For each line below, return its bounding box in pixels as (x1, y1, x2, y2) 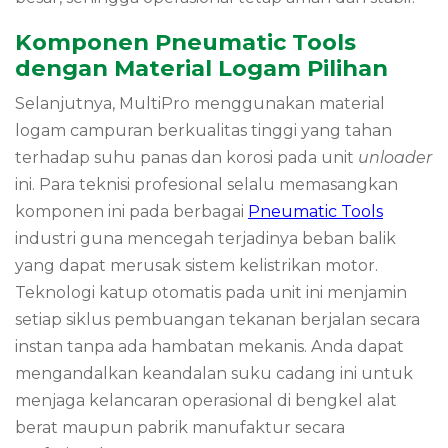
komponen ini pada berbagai (15, 202, 248, 222)
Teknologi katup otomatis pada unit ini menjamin (15, 283, 407, 303)
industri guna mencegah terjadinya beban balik (15, 229, 396, 249)
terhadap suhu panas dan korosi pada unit (15, 148, 358, 168)
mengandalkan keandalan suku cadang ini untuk (15, 364, 413, 384)
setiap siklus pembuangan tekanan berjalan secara (15, 310, 420, 330)
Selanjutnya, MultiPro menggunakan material (15, 94, 385, 114)
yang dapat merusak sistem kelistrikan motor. (15, 256, 378, 276)
